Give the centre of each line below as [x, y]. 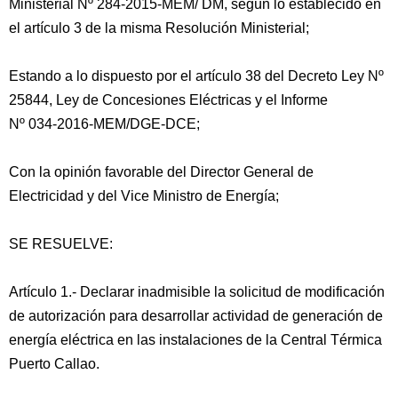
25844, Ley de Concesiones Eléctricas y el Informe [168, 100]
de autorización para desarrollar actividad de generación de [196, 316]
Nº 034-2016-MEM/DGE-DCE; [104, 124]
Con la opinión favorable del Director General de [161, 172]
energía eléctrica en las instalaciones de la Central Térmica [195, 340]
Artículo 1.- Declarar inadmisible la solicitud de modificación [197, 292]
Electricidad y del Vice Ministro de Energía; [144, 196]
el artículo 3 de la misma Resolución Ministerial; [159, 28]
